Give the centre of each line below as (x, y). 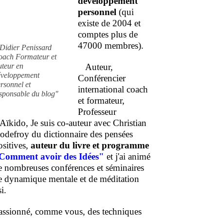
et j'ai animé (127, 157)
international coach (113, 90)
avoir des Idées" (72, 157)
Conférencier (102, 78)
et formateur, (101, 101)
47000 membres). (111, 46)
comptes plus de (108, 35)
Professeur (97, 112)
